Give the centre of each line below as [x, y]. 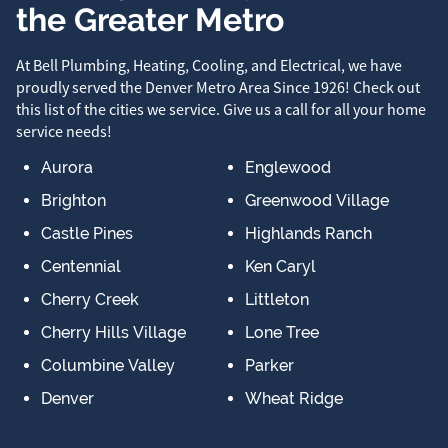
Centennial [81, 266]
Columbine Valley [108, 365]
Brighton [73, 200]
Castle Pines [87, 233]
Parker [269, 365]
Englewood [287, 167]
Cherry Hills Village [113, 332]
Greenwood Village [316, 200]
